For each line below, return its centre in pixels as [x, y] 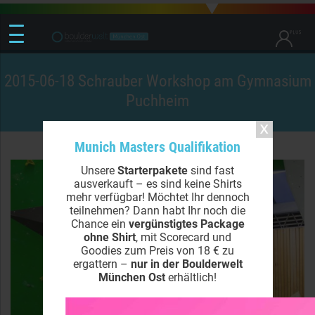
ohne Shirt [110, 237]
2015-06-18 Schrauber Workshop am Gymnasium [157, 81]
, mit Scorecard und [184, 237]
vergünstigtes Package [186, 224]
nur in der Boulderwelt [186, 264]
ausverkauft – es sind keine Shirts [157, 184]
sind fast [211, 171]
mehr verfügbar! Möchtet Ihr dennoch [157, 197]
